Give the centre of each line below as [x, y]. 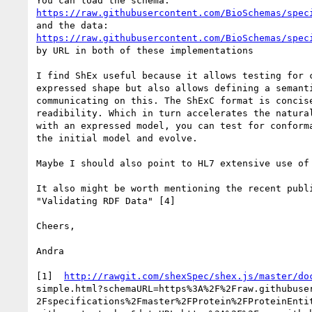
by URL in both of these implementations [145, 50]
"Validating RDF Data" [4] [106, 201]
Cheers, [56, 226]
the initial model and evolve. [117, 138]
